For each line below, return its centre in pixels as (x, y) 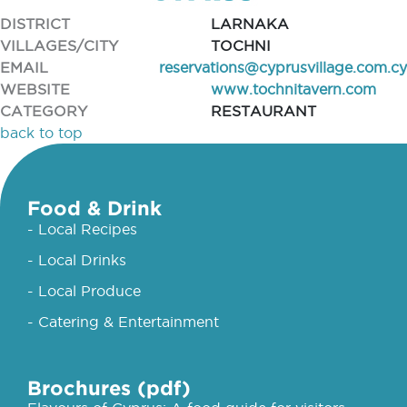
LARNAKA (249, 24)
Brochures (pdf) (109, 387)
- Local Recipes (82, 229)
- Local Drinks (77, 260)
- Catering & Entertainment (123, 322)
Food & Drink (94, 208)
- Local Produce (84, 291)
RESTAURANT (263, 111)
